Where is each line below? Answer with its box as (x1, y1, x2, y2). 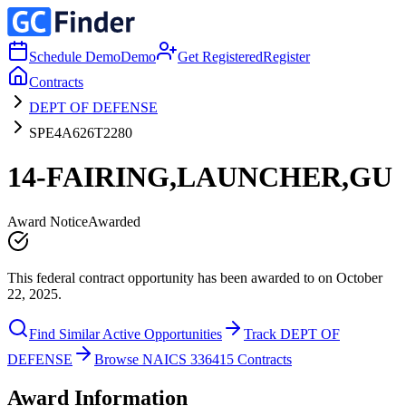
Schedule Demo (29, 49, 121, 64)
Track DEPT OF (244, 325, 340, 342)
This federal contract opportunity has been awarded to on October (7, 269, 382, 285)
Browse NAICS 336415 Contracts (94, 351, 292, 367)
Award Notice (7, 213, 88, 229)
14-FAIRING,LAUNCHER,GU (7, 160, 392, 194)
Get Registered (178, 49, 263, 64)
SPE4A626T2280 (29, 125, 132, 140)
